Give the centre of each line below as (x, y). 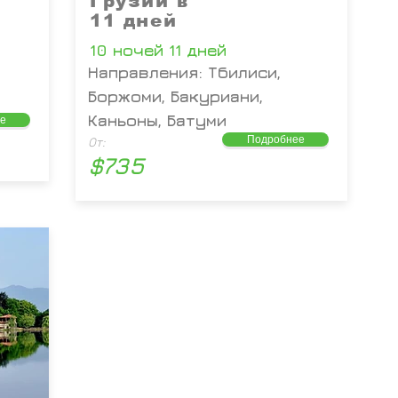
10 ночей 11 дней (158, 50)
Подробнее (275, 139)
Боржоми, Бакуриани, (175, 96)
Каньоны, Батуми (157, 120)
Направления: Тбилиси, (184, 72)
